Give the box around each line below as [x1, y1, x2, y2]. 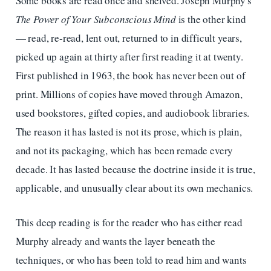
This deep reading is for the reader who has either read [15, 215, 243, 229]
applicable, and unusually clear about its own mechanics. [15, 181, 253, 195]
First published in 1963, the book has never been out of [15, 68, 246, 83]
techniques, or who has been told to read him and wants [15, 252, 247, 267]
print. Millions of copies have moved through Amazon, [15, 87, 243, 102]
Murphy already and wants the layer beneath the [15, 233, 215, 248]
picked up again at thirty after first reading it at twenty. [15, 50, 243, 64]
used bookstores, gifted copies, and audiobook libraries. [15, 106, 250, 120]
